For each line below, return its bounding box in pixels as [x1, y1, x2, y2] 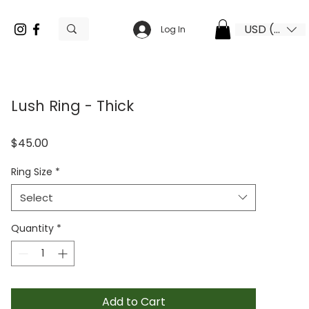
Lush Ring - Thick [11, 95, 134, 116]
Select [20, 190, 53, 205]
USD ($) [244, 21, 286, 37]
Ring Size [11, 164, 52, 179]
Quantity [11, 221, 54, 235]
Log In [161, 23, 186, 35]
